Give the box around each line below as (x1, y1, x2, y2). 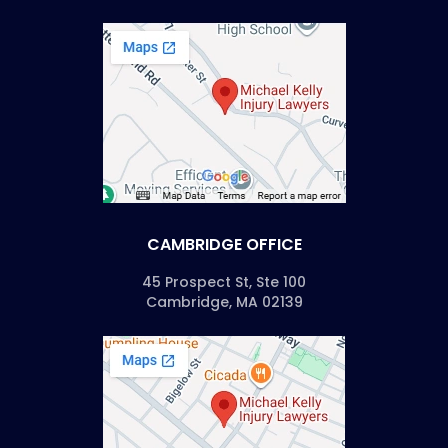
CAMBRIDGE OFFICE (146, 232, 302, 256)
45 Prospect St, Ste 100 (142, 271, 306, 292)
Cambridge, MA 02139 (145, 291, 303, 312)
